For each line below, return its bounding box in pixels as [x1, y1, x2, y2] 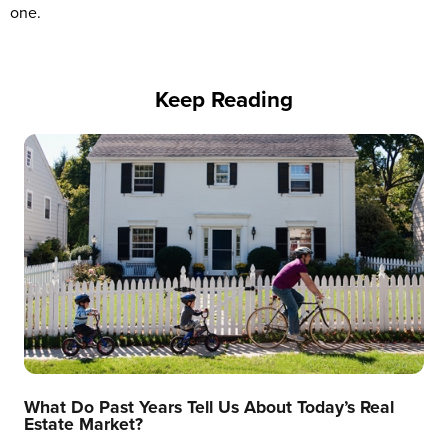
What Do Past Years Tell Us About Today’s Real [24, 394, 394, 419]
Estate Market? [24, 411, 143, 436]
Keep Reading [155, 83, 293, 115]
